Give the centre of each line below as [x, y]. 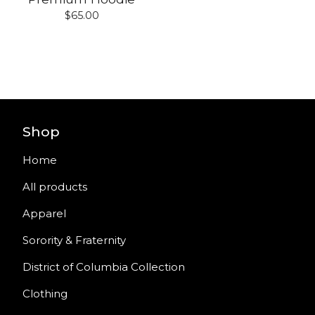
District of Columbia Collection [104, 267]
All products [55, 187]
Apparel [44, 214]
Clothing [45, 294]
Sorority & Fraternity [74, 240]
